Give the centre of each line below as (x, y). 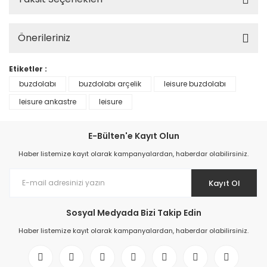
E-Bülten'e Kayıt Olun (133, 136)
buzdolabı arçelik (110, 84)
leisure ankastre (48, 102)
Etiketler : (28, 69)
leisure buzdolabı (195, 84)
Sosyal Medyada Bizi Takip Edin (133, 213)
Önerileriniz (44, 38)
